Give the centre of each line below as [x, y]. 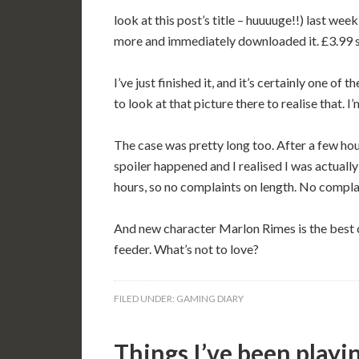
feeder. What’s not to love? [186, 249]
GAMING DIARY [210, 298]
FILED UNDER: [145, 298]
